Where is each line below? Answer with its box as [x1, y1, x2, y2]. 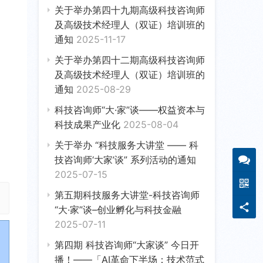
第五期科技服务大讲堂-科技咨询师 [55, 188, 200, 201]
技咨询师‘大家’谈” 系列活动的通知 [55, 153, 196, 166]
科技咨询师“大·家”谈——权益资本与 [55, 103, 205, 116]
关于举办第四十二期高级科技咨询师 [55, 53, 205, 66]
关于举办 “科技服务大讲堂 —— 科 [55, 139, 198, 151]
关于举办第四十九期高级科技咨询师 [55, 4, 205, 16]
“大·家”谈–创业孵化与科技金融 [55, 203, 181, 215]
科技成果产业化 [55, 118, 123, 130]
